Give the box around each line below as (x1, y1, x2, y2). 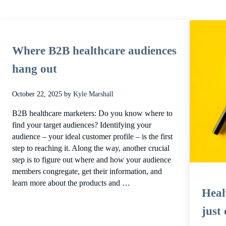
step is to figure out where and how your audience (12, 155, 171, 164)
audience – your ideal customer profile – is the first (12, 132, 173, 141)
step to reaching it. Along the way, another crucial (12, 143, 169, 153)
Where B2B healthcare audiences (12, 44, 177, 58)
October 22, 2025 (12, 89, 62, 98)
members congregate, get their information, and (12, 166, 162, 176)
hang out (12, 63, 57, 76)
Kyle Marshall (73, 89, 114, 98)
